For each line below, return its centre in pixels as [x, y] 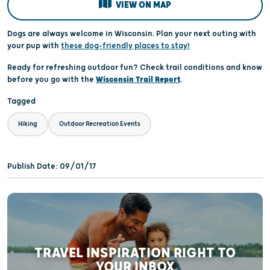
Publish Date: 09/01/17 [52, 167]
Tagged [21, 102]
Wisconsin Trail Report [138, 80]
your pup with [34, 46]
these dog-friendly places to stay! [125, 46]
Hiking [28, 124]
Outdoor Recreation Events [100, 124]
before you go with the [52, 80]
